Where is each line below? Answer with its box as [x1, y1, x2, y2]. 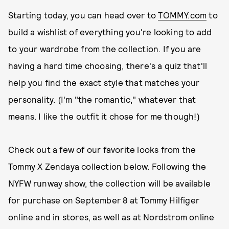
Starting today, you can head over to [8, 10, 158, 20]
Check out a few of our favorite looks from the [8, 144, 196, 154]
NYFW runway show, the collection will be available [8, 178, 211, 188]
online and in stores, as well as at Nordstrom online [8, 212, 215, 222]
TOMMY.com [158, 10, 207, 20]
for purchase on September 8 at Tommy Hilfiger [8, 195, 200, 205]
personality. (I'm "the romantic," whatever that [8, 94, 196, 104]
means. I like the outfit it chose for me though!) [8, 111, 200, 121]
